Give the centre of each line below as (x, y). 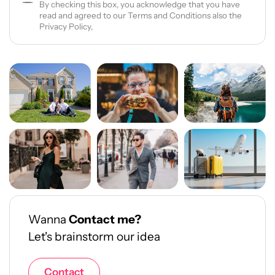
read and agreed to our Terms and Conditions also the (140, 15)
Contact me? (105, 219)
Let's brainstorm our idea (94, 236)
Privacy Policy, (66, 26)
